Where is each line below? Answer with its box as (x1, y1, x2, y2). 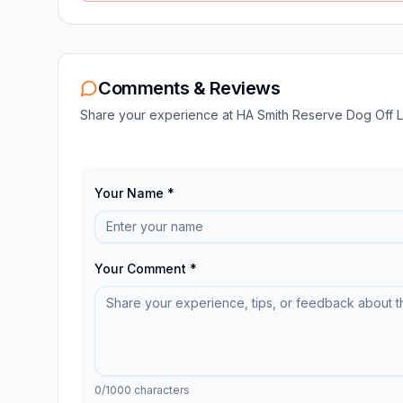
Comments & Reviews (98, 76, 280, 99)
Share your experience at (80, 106, 237, 122)
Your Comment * (94, 260, 197, 276)
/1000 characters (102, 382, 190, 397)
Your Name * (94, 184, 175, 201)
